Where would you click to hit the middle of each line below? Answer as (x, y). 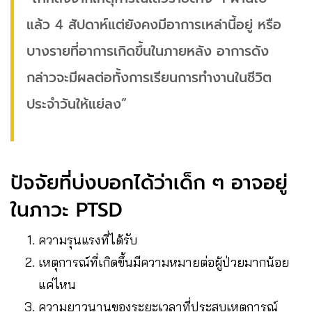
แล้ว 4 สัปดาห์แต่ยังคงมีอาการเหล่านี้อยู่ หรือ (154, 24)
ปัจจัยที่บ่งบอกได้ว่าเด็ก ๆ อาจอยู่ (149, 182)
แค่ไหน (57, 284)
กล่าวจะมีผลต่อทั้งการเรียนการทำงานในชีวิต (149, 77)
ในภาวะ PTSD (67, 210)
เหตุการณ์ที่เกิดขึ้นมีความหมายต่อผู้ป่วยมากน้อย (164, 262)
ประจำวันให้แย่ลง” (77, 104)
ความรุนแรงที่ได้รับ (88, 240)
